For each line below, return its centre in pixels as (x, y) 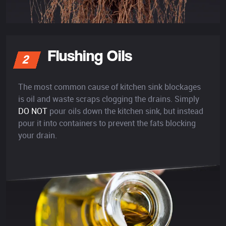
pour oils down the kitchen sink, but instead (125, 111)
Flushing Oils (90, 55)
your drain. (38, 135)
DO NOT (33, 111)
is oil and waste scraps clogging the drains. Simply (109, 99)
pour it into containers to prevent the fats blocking (107, 123)
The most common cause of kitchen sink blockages (109, 87)
